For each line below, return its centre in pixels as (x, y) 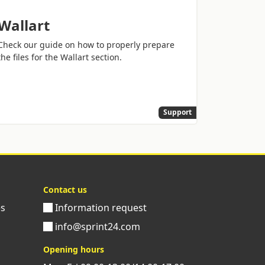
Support (177, 112)
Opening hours (74, 249)
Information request (100, 207)
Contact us (65, 189)
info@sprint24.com (96, 226)
